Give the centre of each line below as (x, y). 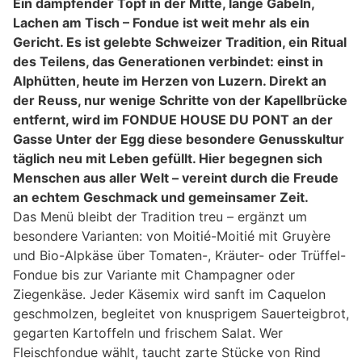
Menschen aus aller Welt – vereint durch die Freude (176, 177)
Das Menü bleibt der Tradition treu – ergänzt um (160, 216)
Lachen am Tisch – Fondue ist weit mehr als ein (161, 22)
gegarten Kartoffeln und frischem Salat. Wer (148, 333)
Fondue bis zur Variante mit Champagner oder (154, 274)
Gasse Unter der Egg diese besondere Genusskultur (179, 139)
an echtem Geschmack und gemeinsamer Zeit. (161, 197)
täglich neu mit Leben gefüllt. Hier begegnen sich (168, 158)
